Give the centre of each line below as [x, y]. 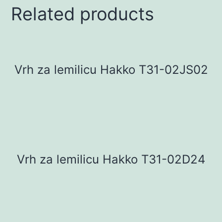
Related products [83, 14]
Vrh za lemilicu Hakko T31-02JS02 [111, 70]
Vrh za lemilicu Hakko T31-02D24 [111, 160]
